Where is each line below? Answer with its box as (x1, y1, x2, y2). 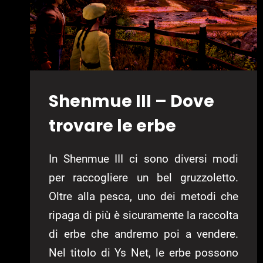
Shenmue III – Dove (49, 90, 214, 113)
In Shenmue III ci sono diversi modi (49, 152, 239, 166)
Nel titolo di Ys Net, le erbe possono (49, 246, 239, 260)
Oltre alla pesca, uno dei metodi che (49, 190, 239, 204)
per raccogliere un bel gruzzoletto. (49, 171, 239, 185)
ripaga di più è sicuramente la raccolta (49, 208, 239, 222)
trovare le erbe (49, 114, 176, 138)
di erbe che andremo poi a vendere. (49, 227, 239, 241)
